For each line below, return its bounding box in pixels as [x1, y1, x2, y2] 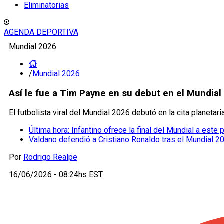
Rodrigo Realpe [23, 152, 77, 162]
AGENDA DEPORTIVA [4, 27, 78, 37]
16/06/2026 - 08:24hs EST [9, 170, 103, 180]
